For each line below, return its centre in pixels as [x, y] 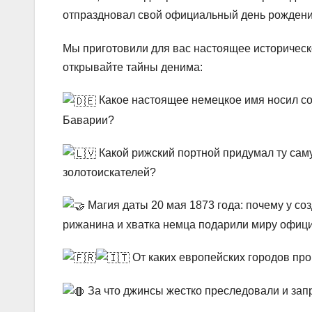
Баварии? [88, 120]
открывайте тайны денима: [133, 68]
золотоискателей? [109, 172]
